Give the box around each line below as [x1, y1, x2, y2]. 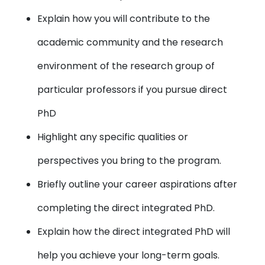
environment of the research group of [37, 59, 215, 73]
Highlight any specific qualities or [37, 130, 189, 144]
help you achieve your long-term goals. [37, 248, 220, 262]
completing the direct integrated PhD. [37, 201, 215, 215]
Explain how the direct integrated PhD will [37, 225, 231, 238]
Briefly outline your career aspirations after [37, 177, 238, 191]
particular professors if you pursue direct [37, 83, 228, 96]
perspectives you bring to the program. [37, 154, 222, 167]
